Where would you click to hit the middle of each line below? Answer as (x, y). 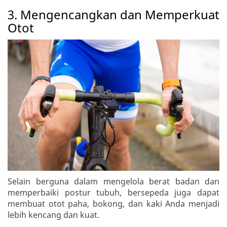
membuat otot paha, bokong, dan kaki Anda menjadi (113, 204)
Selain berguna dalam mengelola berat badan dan (113, 182)
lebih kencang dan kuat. (53, 215)
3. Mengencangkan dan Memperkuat (113, 14)
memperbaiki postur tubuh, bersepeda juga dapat (113, 193)
